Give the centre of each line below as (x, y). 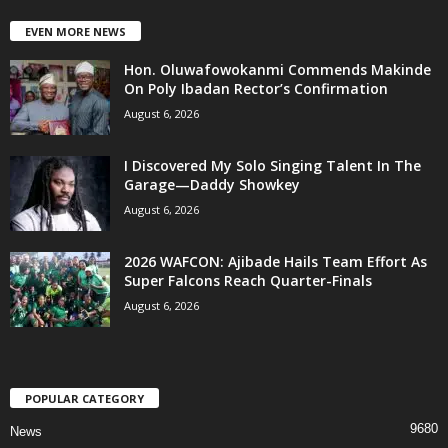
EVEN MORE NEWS (75, 31)
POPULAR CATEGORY (84, 398)
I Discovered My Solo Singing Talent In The (272, 165)
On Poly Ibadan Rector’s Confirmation (256, 88)
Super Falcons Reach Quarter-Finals (248, 280)
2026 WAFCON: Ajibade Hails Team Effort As (275, 261)
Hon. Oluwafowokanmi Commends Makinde (277, 69)
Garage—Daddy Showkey (212, 184)
